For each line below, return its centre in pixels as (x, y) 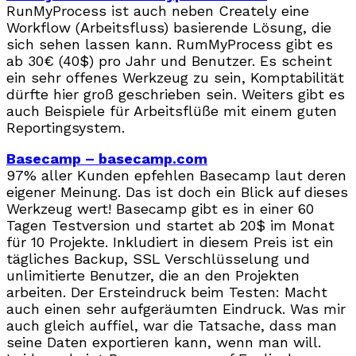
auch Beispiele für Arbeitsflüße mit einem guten (172, 110)
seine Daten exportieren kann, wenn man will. (164, 342)
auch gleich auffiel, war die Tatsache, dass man (172, 325)
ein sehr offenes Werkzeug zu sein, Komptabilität (175, 77)
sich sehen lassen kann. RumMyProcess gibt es (170, 44)
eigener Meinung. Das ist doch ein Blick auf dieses (177, 192)
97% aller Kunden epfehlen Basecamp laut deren (176, 175)
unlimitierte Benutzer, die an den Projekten (153, 275)
